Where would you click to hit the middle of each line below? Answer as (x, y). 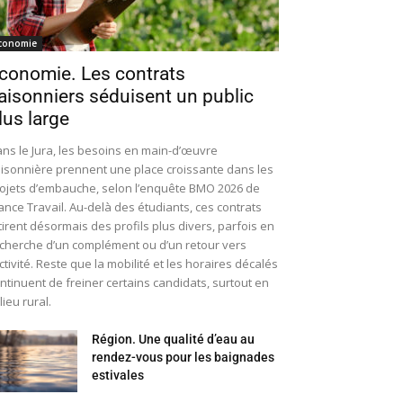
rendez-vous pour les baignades (183, 358)
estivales (118, 376)
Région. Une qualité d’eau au (173, 340)
